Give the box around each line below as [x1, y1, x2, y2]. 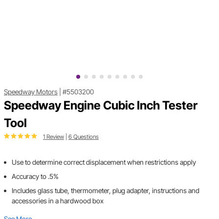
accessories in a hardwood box [12, 197, 104, 205]
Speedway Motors [4, 88, 58, 96]
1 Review [43, 133, 64, 141]
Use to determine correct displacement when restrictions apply [12, 158, 196, 167]
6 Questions [68, 133, 99, 141]
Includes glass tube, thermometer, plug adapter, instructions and [12, 186, 199, 195]
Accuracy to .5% [12, 172, 59, 181]
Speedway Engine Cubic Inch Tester [4, 98, 197, 113]
